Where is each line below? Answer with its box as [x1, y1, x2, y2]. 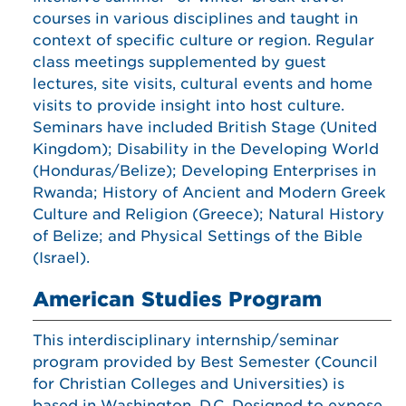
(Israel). [33, 249, 90, 266]
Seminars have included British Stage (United [33, 119, 377, 136]
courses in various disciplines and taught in [33, 10, 358, 27]
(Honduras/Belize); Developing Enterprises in [33, 162, 376, 179]
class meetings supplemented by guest [33, 53, 326, 71]
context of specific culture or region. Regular [33, 32, 374, 49]
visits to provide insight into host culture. [33, 97, 344, 114]
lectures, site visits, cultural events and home [33, 75, 372, 92]
